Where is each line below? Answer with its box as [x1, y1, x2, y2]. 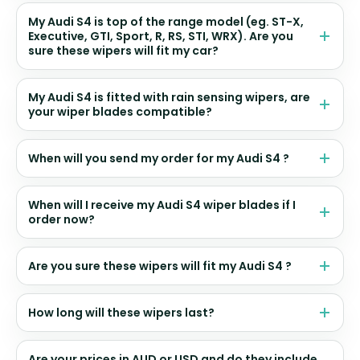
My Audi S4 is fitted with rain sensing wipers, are [28, 89, 310, 106]
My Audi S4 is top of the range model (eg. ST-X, [28, 14, 304, 31]
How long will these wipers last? [28, 305, 215, 321]
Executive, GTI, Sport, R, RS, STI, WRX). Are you [28, 28, 293, 45]
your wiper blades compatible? [28, 104, 212, 121]
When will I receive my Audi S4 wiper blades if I [28, 197, 296, 214]
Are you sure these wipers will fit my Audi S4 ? [28, 258, 292, 275]
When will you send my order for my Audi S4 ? [28, 150, 289, 167]
